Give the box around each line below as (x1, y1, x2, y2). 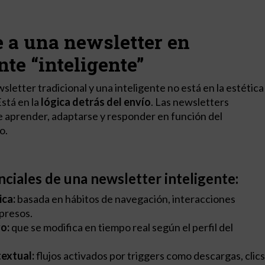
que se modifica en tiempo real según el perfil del (9, 220, 233, 234)
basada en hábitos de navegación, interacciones (15, 192, 235, 205)
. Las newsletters (151, 95, 229, 108)
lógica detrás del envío (41, 95, 151, 108)
